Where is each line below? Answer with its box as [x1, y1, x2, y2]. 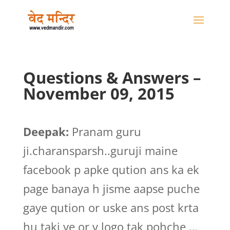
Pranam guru [68, 124, 141, 139]
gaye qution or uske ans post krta [23, 200, 199, 215]
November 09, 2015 [23, 83, 175, 104]
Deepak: [23, 124, 69, 139]
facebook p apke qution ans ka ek [23, 162, 199, 177]
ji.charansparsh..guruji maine [23, 143, 178, 158]
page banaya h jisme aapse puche [23, 181, 200, 196]
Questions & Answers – [23, 67, 201, 88]
